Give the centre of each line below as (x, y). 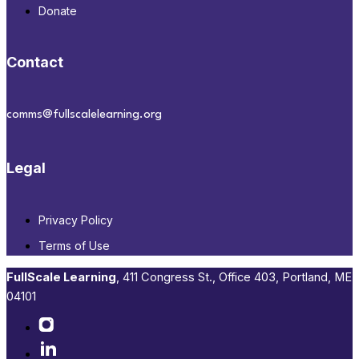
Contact (35, 63)
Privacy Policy (76, 220)
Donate (58, 10)
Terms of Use (74, 246)
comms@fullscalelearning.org (84, 115)
